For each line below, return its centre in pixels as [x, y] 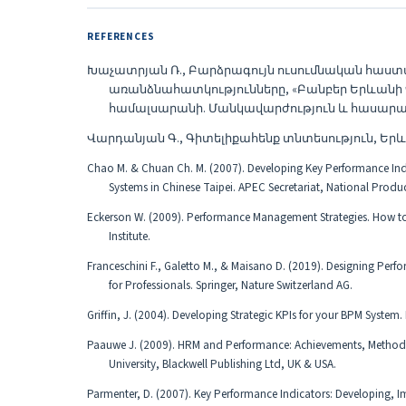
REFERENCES [121, 37]
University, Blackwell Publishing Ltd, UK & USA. [222, 364]
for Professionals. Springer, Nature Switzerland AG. [231, 285]
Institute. [130, 237]
